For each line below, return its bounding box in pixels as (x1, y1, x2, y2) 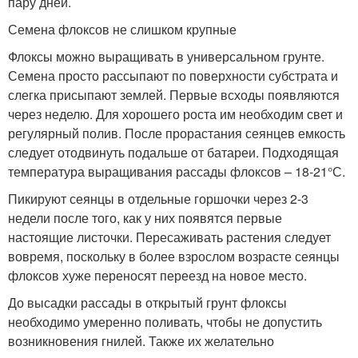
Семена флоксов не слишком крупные (8, 20, 237, 38)
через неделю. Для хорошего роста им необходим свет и (8, 105, 343, 123)
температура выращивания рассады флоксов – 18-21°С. (8, 162, 345, 181)
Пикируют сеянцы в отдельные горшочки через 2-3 (8, 189, 308, 208)
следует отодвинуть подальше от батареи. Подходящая (8, 143, 339, 161)
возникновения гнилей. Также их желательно (8, 332, 274, 350)
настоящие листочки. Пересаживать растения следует (8, 228, 331, 246)
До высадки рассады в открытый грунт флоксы (8, 293, 287, 312)
